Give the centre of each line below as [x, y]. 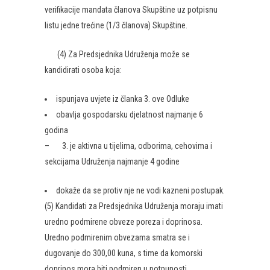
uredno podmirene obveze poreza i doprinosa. [124, 222]
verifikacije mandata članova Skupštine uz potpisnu [131, 10]
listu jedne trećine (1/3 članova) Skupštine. [116, 25]
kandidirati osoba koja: [83, 70]
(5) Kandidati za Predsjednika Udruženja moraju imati [134, 206]
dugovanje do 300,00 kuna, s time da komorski [124, 253]
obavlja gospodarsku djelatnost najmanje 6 [130, 115]
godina [56, 130]
